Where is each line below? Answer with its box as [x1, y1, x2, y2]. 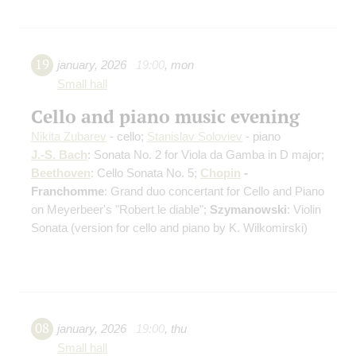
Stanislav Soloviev [147, 130, 242, 144]
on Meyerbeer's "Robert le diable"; [31, 203, 210, 217]
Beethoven [31, 166, 91, 180]
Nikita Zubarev [31, 130, 106, 144]
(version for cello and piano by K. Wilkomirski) [71, 221, 308, 235]
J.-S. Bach [31, 148, 87, 162]
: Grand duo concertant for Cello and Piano [104, 184, 324, 199]
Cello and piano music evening [31, 104, 300, 129]
